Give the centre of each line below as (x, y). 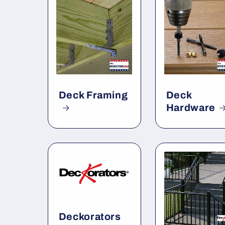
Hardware (191, 107)
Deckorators (90, 217)
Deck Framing (93, 95)
